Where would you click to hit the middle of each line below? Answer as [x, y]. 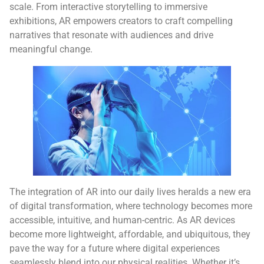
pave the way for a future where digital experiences [115, 249]
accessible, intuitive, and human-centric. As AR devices [122, 220]
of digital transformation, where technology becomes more [131, 206]
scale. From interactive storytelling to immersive [108, 7]
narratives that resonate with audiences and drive [111, 35]
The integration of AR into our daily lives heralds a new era [130, 192]
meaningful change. [51, 49]
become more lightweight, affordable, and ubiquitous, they [130, 235]
